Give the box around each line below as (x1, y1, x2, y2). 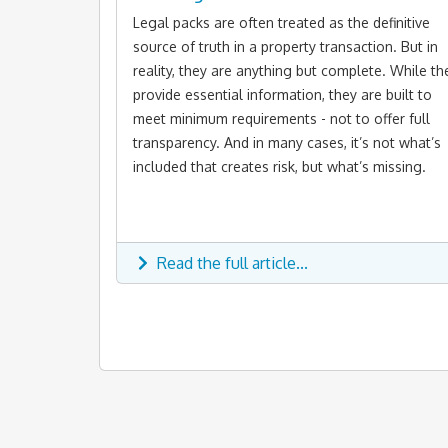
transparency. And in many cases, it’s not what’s (133, 134, 441, 152)
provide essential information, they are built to (133, 86, 432, 104)
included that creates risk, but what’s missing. (133, 158, 426, 176)
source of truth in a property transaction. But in (133, 38, 438, 56)
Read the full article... (153, 253, 308, 274)
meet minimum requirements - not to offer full (133, 110, 430, 128)
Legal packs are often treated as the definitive (133, 14, 430, 32)
